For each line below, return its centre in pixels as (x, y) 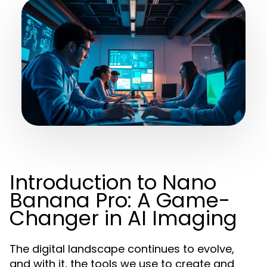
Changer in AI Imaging (123, 218)
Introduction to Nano (113, 182)
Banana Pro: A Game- (120, 200)
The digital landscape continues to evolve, (122, 249)
